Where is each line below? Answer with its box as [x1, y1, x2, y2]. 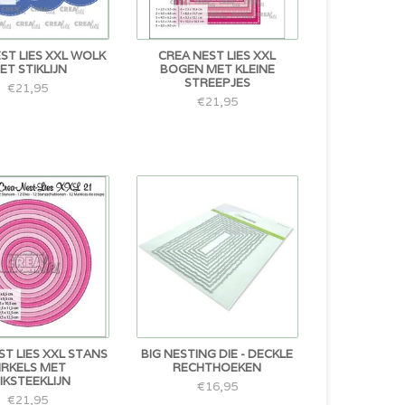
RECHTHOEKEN [173, 359, 262, 375]
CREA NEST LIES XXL [158, 47, 277, 63]
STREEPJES [184, 74, 250, 90]
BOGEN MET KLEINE [159, 61, 275, 77]
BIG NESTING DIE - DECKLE [141, 345, 294, 362]
